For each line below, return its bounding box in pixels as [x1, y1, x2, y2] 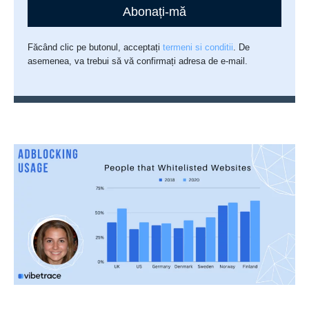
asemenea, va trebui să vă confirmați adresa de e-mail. [28, 56, 248, 67]
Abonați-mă [123, 5, 186, 19]
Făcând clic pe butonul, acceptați [28, 42, 163, 53]
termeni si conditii [163, 42, 234, 53]
